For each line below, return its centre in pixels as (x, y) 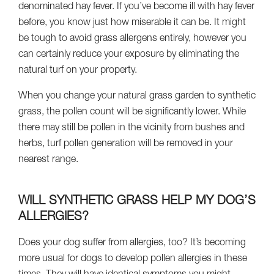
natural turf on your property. (78, 71)
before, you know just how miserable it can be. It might (132, 23)
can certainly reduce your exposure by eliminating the (129, 55)
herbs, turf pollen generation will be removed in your (126, 144)
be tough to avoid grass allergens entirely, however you (132, 39)
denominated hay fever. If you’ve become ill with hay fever (136, 7)
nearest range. (48, 160)
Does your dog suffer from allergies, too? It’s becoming (132, 243)
